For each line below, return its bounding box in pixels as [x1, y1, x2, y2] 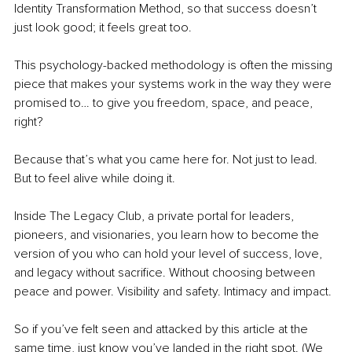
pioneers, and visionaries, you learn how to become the [14, 227, 322, 244]
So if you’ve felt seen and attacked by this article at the [14, 321, 311, 338]
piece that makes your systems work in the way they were [14, 76, 335, 93]
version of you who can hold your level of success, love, [14, 246, 325, 262]
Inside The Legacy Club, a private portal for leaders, [14, 208, 297, 225]
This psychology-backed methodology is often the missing [14, 57, 335, 74]
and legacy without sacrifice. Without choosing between [14, 265, 318, 281]
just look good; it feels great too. [14, 20, 192, 36]
